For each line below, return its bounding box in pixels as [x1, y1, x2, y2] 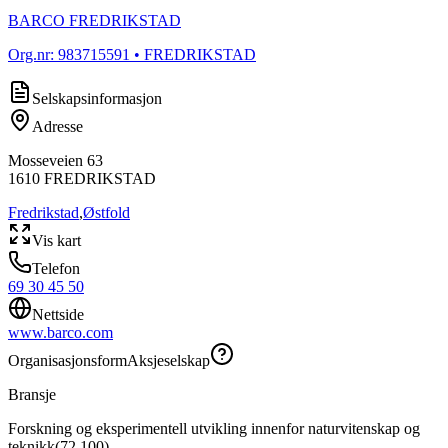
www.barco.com [8, 323, 113, 341]
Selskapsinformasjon [32, 89, 162, 107]
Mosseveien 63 [8, 151, 103, 169]
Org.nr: [8, 45, 58, 63]
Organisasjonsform [8, 351, 127, 369]
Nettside [32, 305, 84, 323]
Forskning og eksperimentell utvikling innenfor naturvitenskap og [8, 419, 420, 437]
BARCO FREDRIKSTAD [8, 11, 181, 29]
